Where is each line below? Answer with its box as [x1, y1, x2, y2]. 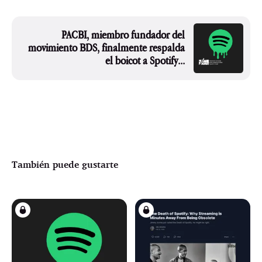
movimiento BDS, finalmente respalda [28, 41, 185, 55]
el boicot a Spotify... [105, 54, 185, 68]
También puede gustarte [12, 158, 118, 170]
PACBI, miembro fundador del [61, 28, 185, 42]
